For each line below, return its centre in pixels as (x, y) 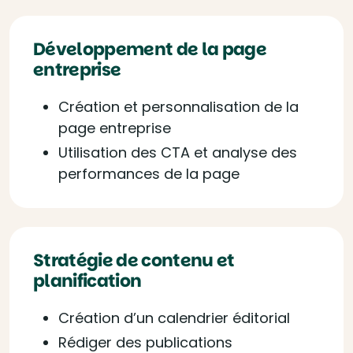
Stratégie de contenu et (134, 260)
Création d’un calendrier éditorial (174, 318)
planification (87, 281)
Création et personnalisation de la (178, 107)
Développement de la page (150, 49)
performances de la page (149, 174)
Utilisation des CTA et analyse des (178, 152)
